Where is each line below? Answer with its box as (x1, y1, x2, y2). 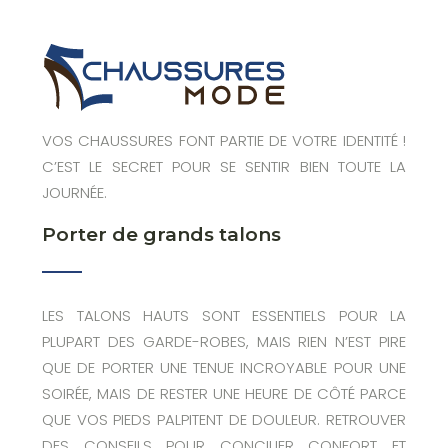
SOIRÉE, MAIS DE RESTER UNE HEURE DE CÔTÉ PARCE (42, 383, 406, 404)
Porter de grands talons (42, 223, 281, 246)
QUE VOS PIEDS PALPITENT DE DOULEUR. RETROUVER (42, 409, 406, 430)
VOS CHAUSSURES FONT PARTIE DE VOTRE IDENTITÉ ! (42, 130, 406, 151)
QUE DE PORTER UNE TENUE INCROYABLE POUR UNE (42, 357, 406, 378)
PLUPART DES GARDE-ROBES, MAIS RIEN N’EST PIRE (42, 331, 406, 352)
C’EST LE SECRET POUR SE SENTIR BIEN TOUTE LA (42, 156, 406, 177)
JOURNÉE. (42, 182, 107, 203)
